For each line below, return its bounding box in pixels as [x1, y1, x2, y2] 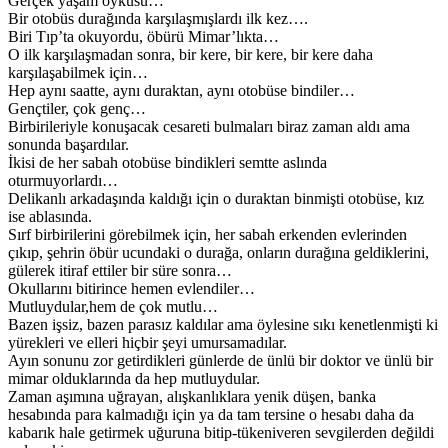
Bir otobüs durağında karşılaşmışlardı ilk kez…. [8, 9, 308, 27]
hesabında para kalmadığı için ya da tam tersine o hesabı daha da [8, 405, 414, 423]
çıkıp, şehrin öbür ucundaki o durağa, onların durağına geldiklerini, [8, 243, 429, 261]
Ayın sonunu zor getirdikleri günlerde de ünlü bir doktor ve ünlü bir [8, 351, 433, 369]
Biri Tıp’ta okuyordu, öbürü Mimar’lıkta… [8, 27, 279, 45]
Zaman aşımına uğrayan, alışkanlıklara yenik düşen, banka [8, 387, 376, 405]
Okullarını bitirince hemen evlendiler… [8, 279, 255, 297]
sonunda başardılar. [8, 135, 129, 153]
